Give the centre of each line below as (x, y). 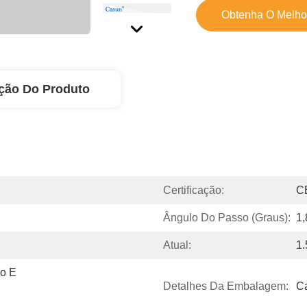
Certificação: (194, 190)
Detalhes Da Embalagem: (226, 286)
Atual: (177, 245)
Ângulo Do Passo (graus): (227, 218)
